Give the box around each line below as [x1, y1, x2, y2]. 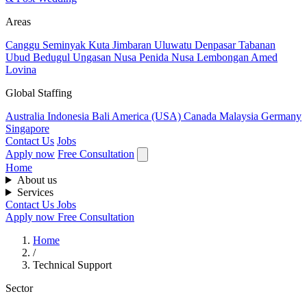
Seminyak [42, 38, 88, 51]
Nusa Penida [114, 51, 171, 63]
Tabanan [238, 38, 275, 51]
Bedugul [33, 51, 73, 63]
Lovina [5, 63, 36, 75]
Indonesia [47, 110, 92, 122]
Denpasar [195, 38, 238, 51]
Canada [184, 110, 219, 122]
